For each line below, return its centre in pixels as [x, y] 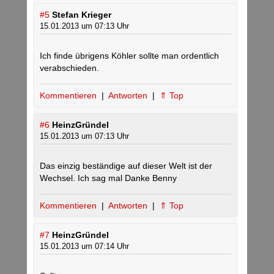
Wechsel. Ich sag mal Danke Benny [108, 178]
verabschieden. [69, 68]
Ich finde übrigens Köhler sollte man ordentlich [129, 56]
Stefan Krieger [82, 15]
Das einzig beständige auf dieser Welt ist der [126, 166]
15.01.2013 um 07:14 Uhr [84, 246]
